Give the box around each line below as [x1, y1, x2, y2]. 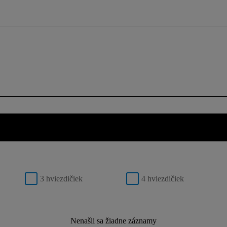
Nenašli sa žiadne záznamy [70, 216, 157, 225]
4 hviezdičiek [141, 174, 184, 183]
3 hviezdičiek [40, 174, 83, 183]
